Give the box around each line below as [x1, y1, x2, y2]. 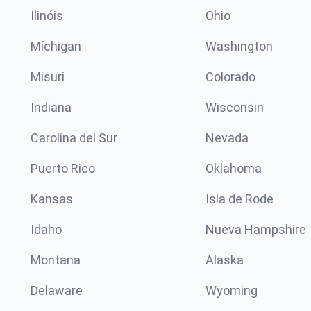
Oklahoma [205, 161, 262, 176]
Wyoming [205, 283, 258, 298]
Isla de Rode [205, 192, 274, 206]
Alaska [205, 253, 244, 267]
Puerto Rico [31, 161, 95, 176]
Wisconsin [205, 100, 264, 115]
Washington [205, 39, 273, 53]
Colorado [205, 69, 255, 84]
